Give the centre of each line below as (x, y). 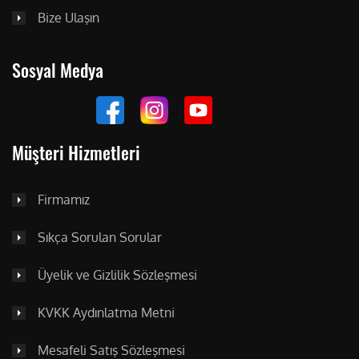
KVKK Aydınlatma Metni (106, 313)
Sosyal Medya (58, 70)
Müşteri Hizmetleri (76, 153)
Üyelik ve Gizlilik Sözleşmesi (117, 275)
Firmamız (64, 200)
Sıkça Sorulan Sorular (100, 238)
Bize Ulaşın (69, 18)
